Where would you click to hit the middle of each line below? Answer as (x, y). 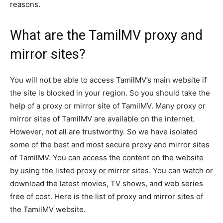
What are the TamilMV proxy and (106, 35)
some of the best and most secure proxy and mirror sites (110, 144)
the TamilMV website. (48, 209)
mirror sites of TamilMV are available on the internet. (102, 118)
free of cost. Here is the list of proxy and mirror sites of (107, 196)
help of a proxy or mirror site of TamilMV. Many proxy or (108, 106)
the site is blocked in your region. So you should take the (110, 93)
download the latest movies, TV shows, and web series (107, 183)
